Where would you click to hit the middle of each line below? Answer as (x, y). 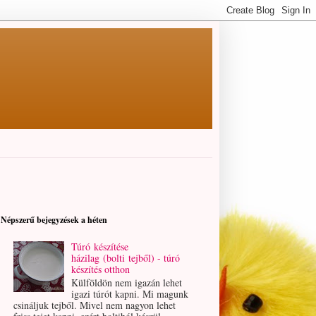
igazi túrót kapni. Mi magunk (130, 293)
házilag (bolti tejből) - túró (126, 257)
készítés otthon (101, 269)
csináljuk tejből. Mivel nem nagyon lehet (94, 305)
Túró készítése (100, 246)
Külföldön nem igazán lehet (127, 282)
